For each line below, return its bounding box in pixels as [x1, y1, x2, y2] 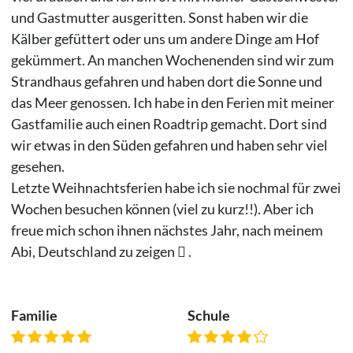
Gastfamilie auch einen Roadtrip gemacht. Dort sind [10, 114, 327, 132]
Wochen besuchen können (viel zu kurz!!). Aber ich [10, 199, 314, 217]
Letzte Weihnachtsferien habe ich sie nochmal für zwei [10, 178, 341, 196]
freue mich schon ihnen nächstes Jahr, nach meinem [10, 221, 323, 239]
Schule [187, 306, 230, 324]
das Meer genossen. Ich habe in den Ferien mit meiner [10, 93, 334, 111]
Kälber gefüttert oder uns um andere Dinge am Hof [10, 29, 319, 47]
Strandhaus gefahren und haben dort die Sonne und [10, 72, 322, 90]
